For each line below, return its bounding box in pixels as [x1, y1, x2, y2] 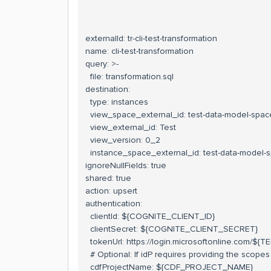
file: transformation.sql [85, 71, 174, 82]
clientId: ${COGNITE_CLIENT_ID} [85, 211, 215, 221]
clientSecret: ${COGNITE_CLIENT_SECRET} [85, 224, 258, 234]
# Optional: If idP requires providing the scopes [85, 249, 270, 260]
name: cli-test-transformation [85, 46, 194, 56]
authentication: [85, 198, 142, 209]
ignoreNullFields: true [85, 160, 166, 171]
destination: [85, 84, 130, 94]
